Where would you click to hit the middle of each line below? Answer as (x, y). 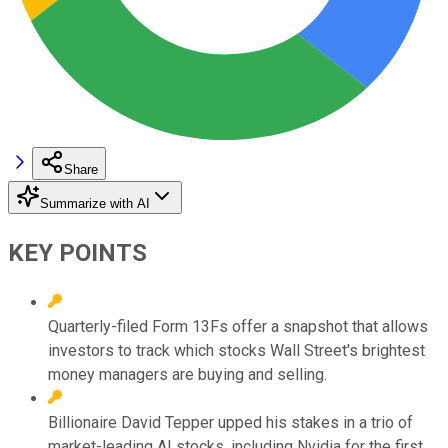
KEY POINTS (77, 252)
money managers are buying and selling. (187, 374)
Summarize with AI (95, 203)
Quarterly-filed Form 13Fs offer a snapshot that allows (238, 326)
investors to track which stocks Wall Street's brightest (236, 350)
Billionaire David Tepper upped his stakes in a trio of (230, 422)
